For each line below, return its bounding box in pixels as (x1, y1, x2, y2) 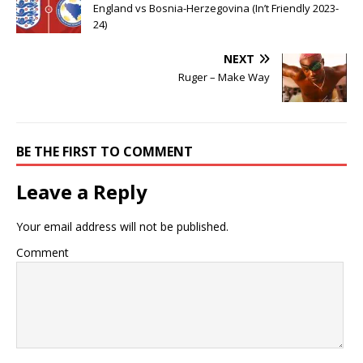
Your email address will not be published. (16, 219, 228, 235)
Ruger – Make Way (178, 70, 270, 85)
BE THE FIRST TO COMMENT (16, 143, 193, 161)
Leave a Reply (16, 178, 147, 206)
